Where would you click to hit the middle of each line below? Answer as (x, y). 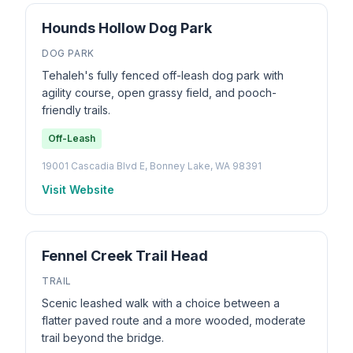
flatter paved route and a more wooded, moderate (174, 320)
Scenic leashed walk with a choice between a (161, 303)
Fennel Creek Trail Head (125, 256)
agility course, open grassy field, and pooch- (159, 93)
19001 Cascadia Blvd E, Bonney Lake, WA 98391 (152, 166)
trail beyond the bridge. (103, 338)
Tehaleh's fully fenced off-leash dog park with (163, 75)
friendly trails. (76, 110)
